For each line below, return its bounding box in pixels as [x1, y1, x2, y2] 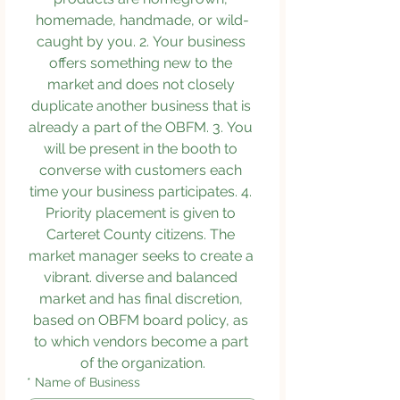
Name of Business [35, 374, 140, 389]
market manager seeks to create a [28, 246, 254, 264]
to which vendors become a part [33, 332, 248, 350]
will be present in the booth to [44, 139, 237, 157]
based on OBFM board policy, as [33, 311, 248, 329]
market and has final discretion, [38, 289, 243, 307]
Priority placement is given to [46, 204, 236, 221]
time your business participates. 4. [29, 182, 252, 200]
